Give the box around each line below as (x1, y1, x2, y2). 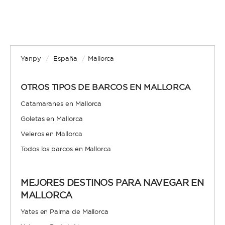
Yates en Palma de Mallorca (21, 207, 109, 215)
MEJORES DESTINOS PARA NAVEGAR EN (21, 177, 204, 188)
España (53, 54, 78, 62)
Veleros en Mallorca (21, 130, 82, 138)
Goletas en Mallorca (21, 115, 83, 123)
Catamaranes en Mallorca (21, 99, 102, 107)
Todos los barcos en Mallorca (21, 145, 111, 153)
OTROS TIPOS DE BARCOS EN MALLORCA (21, 82, 191, 92)
